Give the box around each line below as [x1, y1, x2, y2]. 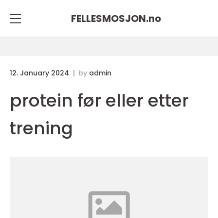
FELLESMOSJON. [71, 11, 148, 25]
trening [10, 116, 73, 141]
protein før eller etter [10, 88, 189, 113]
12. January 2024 [10, 68, 71, 78]
